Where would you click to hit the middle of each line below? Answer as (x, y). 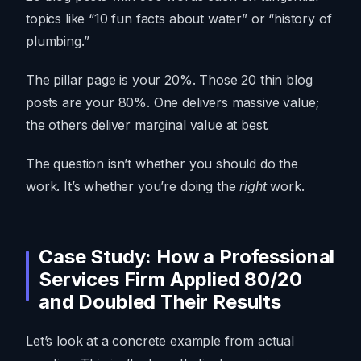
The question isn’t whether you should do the (162, 164)
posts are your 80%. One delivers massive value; (172, 103)
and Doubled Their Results (160, 302)
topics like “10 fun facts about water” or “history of (179, 19)
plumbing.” (58, 41)
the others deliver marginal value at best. (148, 125)
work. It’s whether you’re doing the (133, 187)
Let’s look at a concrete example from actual (160, 341)
